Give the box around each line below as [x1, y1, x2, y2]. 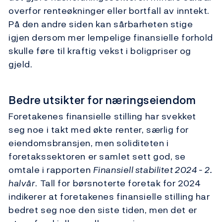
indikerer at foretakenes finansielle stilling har [8, 190, 210, 204]
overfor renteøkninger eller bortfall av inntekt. [8, 4, 210, 18]
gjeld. [8, 57, 33, 71]
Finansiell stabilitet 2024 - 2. [93, 163, 213, 177]
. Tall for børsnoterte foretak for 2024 [35, 176, 201, 190]
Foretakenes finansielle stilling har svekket [8, 110, 196, 123]
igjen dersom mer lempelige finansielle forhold [8, 31, 213, 45]
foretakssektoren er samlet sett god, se [8, 150, 186, 164]
